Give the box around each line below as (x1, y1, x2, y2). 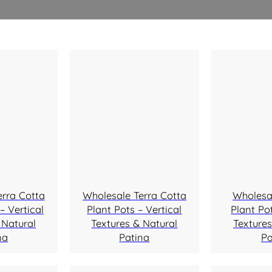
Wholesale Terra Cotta (82, 189, 186, 202)
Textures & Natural (91, 217, 178, 230)
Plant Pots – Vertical (87, 203, 182, 216)
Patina (119, 231, 150, 244)
